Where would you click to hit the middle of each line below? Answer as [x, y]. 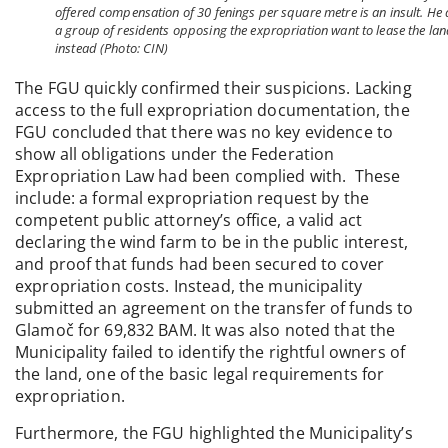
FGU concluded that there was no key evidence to [204, 132]
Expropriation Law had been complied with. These [208, 176]
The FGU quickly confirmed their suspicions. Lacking [213, 88]
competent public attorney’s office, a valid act [189, 220]
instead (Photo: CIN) [112, 48]
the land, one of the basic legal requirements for [200, 374]
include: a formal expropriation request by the [192, 198]
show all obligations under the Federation [175, 154]
